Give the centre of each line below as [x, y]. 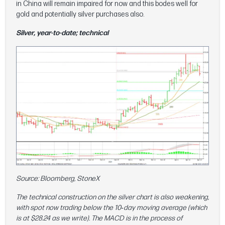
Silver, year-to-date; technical [62, 33]
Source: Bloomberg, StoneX [58, 178]
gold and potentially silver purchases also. [80, 15]
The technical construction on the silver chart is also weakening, [113, 197]
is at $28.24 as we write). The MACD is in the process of [99, 218]
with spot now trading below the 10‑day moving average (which [111, 207]
